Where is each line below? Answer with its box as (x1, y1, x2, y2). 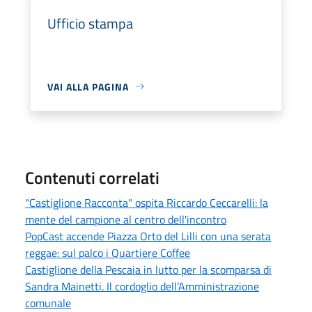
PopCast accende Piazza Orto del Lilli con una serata (25, 227, 271, 244)
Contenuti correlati (25, 164, 159, 190)
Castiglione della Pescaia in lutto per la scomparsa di (25, 260, 272, 278)
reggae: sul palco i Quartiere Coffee (25, 244, 190, 261)
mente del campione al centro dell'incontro (25, 210, 226, 228)
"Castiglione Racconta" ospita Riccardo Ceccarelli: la (25, 194, 268, 211)
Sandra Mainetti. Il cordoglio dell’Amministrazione (25, 277, 259, 295)
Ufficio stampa (47, 12, 133, 34)
